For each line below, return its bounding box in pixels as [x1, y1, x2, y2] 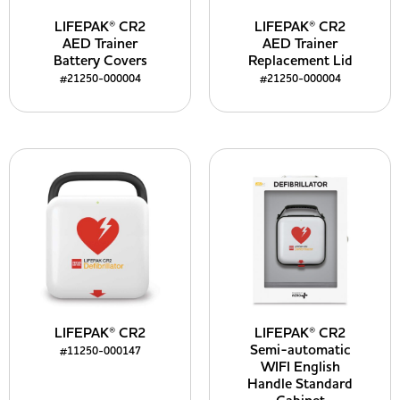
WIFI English [260, 357, 340, 377]
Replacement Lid [247, 51, 353, 71]
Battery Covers [53, 51, 147, 71]
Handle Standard [247, 374, 353, 394]
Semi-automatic [249, 340, 351, 360]
